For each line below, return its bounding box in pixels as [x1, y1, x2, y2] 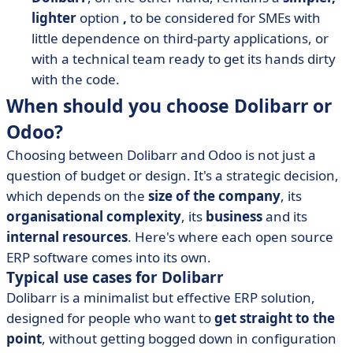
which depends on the [6, 187, 148, 205]
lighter [32, 9, 76, 27]
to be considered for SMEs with [127, 9, 321, 27]
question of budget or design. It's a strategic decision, [6, 166, 339, 184]
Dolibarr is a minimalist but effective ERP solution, [6, 288, 315, 307]
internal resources [6, 228, 128, 246]
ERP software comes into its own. [6, 248, 211, 266]
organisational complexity [6, 207, 181, 225]
